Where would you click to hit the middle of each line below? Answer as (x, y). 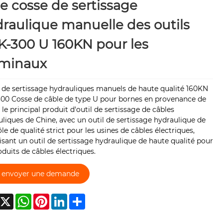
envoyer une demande (40, 173)
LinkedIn (82, 198)
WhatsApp (50, 198)
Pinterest (65, 198)
